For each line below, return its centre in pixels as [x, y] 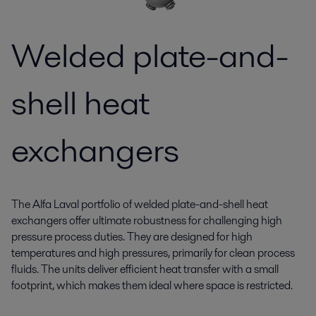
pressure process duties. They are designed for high [132, 237]
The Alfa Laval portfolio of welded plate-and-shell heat [140, 204]
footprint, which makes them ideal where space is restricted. [152, 285]
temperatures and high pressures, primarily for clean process [153, 253]
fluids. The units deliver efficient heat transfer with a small [145, 269]
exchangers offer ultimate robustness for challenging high [147, 220]
